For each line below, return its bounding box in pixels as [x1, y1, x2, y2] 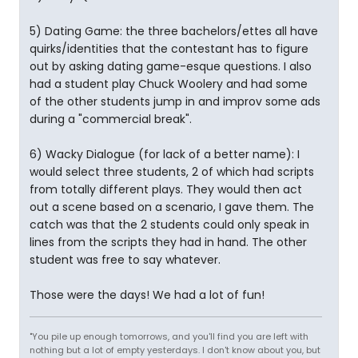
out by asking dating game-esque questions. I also [30, 58, 312, 74]
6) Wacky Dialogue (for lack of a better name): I [30, 146, 300, 162]
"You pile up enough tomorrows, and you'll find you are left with [30, 330, 308, 343]
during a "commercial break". [30, 111, 192, 127]
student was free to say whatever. [30, 252, 221, 268]
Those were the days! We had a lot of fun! [30, 287, 265, 303]
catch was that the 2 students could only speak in [30, 217, 309, 233]
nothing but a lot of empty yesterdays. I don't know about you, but [30, 344, 320, 356]
